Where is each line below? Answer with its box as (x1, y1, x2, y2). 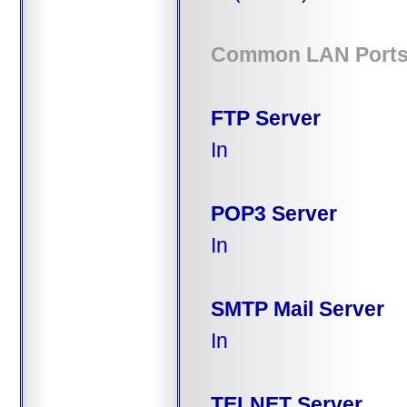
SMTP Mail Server (210, 296, 384, 321)
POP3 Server (210, 201, 337, 225)
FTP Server (210, 105, 321, 130)
